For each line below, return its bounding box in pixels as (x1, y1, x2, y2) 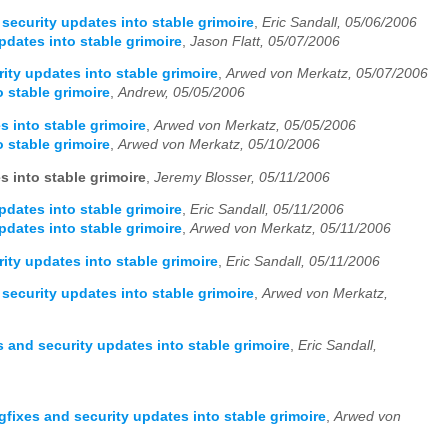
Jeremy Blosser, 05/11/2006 (154, 169, 330, 185)
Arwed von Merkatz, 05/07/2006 (226, 66, 428, 82)
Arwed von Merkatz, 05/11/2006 (190, 221, 391, 237)
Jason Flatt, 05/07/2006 (190, 33, 340, 49)
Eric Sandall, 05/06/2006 (262, 14, 417, 30)
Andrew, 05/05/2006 (118, 85, 245, 101)
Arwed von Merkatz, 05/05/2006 (154, 118, 356, 134)
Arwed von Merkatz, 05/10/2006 (118, 137, 320, 153)
